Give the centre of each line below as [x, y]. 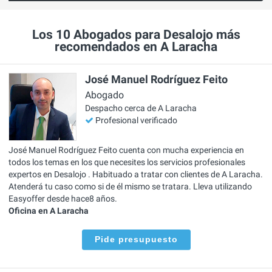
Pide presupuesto [136, 239]
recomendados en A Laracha [136, 47]
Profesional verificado [136, 121]
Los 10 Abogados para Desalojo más [136, 35]
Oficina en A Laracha [49, 210]
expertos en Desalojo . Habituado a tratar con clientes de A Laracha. [136, 174]
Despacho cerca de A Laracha [141, 108]
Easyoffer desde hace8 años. [63, 198]
